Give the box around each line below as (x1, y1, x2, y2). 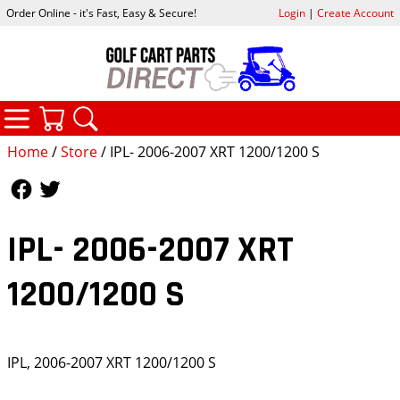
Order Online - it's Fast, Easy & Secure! (6, 5, 197, 21)
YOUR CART (103, 100, 189, 123)
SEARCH (137, 100, 199, 123)
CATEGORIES (68, 98, 164, 121)
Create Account (316, 5, 394, 21)
